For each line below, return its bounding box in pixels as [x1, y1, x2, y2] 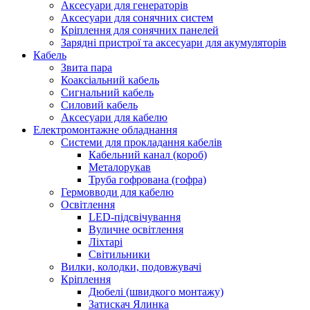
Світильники [89, 248, 150, 260]
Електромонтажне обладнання [33, 124, 177, 136]
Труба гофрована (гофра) [89, 174, 206, 185]
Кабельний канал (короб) [89, 149, 207, 161]
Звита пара [61, 62, 112, 73]
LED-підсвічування [89, 211, 181, 223]
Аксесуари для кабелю [61, 111, 167, 123]
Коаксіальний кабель [61, 74, 159, 86]
